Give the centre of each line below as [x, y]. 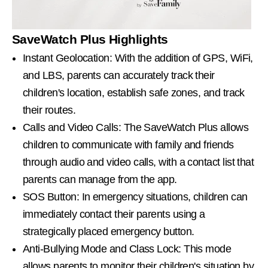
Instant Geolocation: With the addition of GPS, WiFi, [138, 58]
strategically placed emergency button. [109, 232]
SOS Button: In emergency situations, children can [135, 197]
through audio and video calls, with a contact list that [138, 162]
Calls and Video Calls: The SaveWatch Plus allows [136, 127]
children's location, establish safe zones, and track [134, 93]
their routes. [49, 110]
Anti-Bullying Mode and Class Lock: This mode [127, 249]
